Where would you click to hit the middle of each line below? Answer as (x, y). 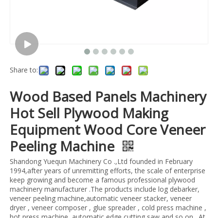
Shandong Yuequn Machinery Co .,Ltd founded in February (101, 162)
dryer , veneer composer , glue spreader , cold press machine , (108, 208)
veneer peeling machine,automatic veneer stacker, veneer (101, 199)
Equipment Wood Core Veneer (108, 130)
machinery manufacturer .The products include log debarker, (105, 189)
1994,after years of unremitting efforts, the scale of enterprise (108, 171)
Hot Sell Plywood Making (89, 113)
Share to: (24, 70)
